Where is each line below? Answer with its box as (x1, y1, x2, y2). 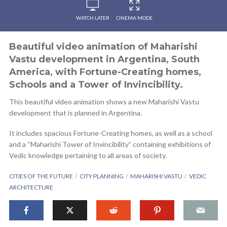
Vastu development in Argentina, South (9, 54, 200, 65)
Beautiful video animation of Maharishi (9, 41, 198, 52)
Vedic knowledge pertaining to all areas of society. (9, 151, 167, 160)
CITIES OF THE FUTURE (9, 172, 73, 180)
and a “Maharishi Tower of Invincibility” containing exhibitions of (9, 140, 211, 148)
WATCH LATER (76, 15, 109, 21)
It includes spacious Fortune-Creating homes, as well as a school (9, 129, 212, 137)
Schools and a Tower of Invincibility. (9, 79, 183, 90)
